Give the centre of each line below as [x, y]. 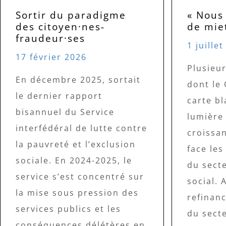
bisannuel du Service [65, 112]
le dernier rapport [59, 96]
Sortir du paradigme [71, 15]
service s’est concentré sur [80, 176]
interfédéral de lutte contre [81, 128]
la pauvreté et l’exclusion [76, 144]
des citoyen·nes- [60, 26]
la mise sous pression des [77, 192]
